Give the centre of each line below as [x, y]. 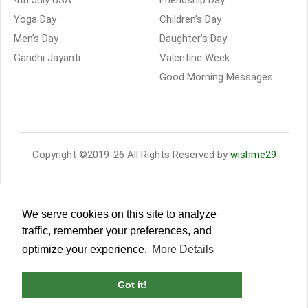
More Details [183, 250]
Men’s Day [36, 38]
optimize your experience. [86, 250]
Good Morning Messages [216, 77]
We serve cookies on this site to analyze [119, 214]
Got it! [132, 285]
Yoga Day [35, 19]
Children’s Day [190, 19]
